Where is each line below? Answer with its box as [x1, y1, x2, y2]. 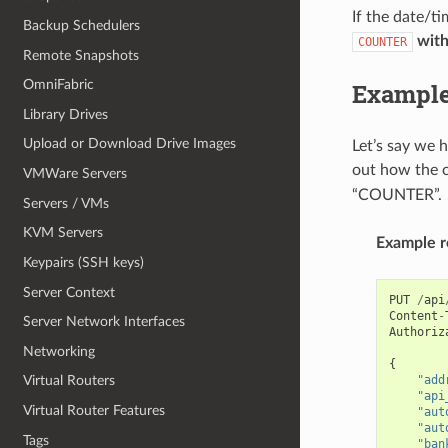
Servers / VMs [23, 195, 110, 211]
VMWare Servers [23, 166, 128, 182]
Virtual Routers [23, 373, 116, 389]
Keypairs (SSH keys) [23, 254, 145, 270]
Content [388, 308, 438, 323]
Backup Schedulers [23, 17, 141, 33]
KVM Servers [23, 225, 104, 241]
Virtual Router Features [23, 403, 166, 419]
